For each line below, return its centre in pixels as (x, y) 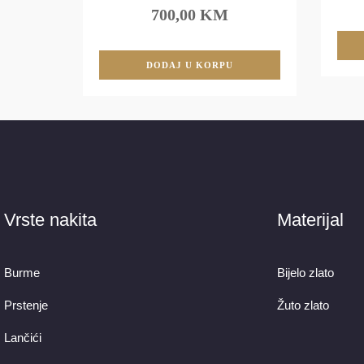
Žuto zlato (303, 305)
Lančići (23, 338)
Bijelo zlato (305, 273)
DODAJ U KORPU (189, 65)
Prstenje (26, 305)
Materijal (310, 220)
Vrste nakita (50, 220)
